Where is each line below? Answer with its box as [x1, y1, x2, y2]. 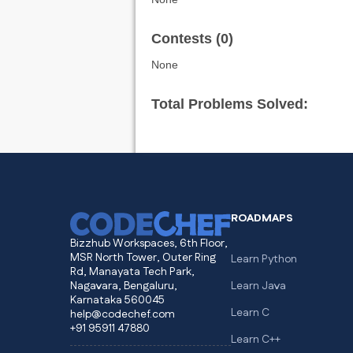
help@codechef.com [70, 307, 175, 322]
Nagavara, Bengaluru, [70, 278, 177, 294]
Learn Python [230, 251, 297, 267]
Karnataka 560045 [70, 292, 165, 308]
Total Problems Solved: [151, 96, 308, 112]
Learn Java [230, 278, 286, 294]
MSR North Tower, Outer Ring [70, 250, 216, 266]
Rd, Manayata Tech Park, [70, 264, 195, 280]
